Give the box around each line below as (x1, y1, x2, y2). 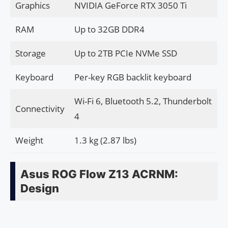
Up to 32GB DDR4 (74, 23, 145, 36)
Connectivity (15, 103, 65, 115)
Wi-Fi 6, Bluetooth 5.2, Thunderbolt (74, 95, 212, 107)
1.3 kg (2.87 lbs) (74, 134, 136, 147)
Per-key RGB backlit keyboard (74, 71, 191, 83)
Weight (15, 134, 43, 147)
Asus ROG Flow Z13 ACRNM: (20, 167, 178, 181)
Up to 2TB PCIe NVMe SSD (74, 47, 177, 60)
